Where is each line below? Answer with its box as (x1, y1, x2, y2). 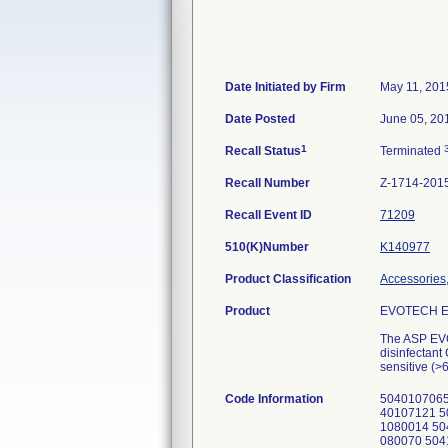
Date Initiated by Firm (225, 80, 346, 94)
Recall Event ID (225, 208, 312, 222)
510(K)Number (225, 240, 309, 254)
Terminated (380, 144, 444, 158)
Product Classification (225, 272, 351, 286)
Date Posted (225, 112, 295, 126)
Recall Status (225, 144, 301, 158)
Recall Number (225, 176, 310, 190)
